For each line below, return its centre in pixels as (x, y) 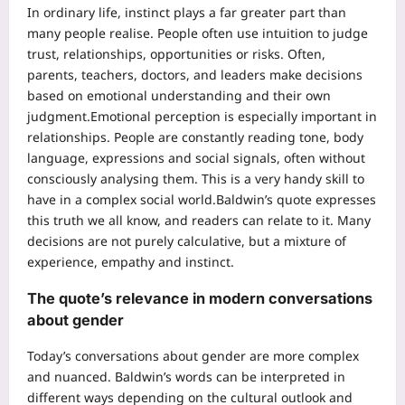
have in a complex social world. (122, 200)
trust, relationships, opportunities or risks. (157, 54)
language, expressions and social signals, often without (196, 158)
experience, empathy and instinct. (131, 262)
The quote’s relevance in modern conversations (200, 298)
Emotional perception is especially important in (234, 117)
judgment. (59, 117)
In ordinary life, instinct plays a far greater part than (187, 13)
